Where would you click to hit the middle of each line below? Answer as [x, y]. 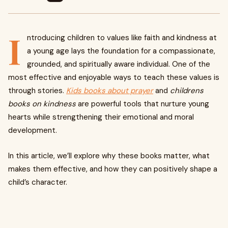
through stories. [37, 91]
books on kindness [42, 104]
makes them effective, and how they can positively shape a [113, 169]
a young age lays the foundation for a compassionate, [121, 51]
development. [33, 130]
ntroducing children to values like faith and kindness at [122, 38]
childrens [187, 91]
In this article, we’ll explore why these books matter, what [109, 156]
